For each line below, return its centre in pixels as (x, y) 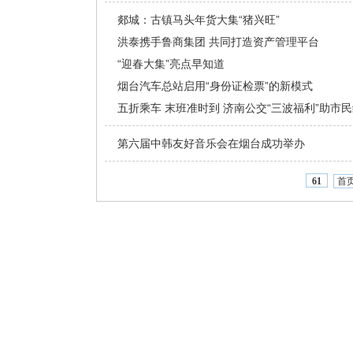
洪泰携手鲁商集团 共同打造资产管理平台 (218, 42)
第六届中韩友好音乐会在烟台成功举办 (211, 143)
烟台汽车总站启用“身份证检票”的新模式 (215, 86)
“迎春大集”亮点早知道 (171, 64)
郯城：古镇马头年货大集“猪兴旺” (199, 20)
